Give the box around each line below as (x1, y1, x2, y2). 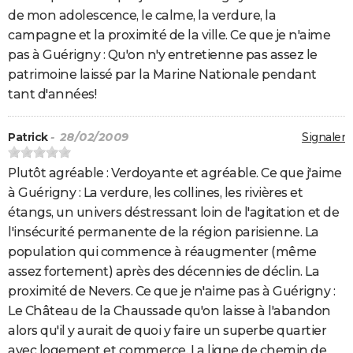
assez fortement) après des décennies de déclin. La (8, 264, 319, 280)
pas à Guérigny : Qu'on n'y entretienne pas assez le (8, 47, 318, 63)
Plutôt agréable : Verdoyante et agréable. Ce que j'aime (8, 165, 342, 181)
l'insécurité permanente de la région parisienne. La (8, 225, 319, 240)
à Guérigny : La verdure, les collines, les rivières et (8, 185, 303, 201)
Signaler (302, 130, 345, 145)
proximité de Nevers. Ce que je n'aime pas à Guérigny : (8, 284, 335, 299)
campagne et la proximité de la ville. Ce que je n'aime (8, 28, 330, 43)
